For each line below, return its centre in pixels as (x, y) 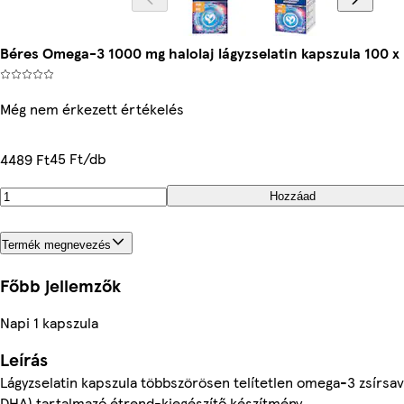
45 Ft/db (78, 158)
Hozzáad (293, 196)
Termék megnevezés (56, 244)
